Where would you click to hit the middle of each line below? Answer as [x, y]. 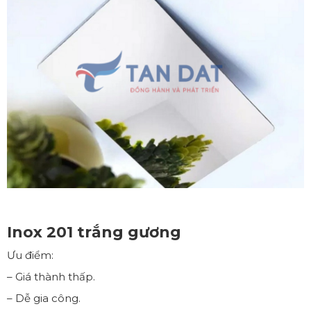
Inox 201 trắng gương [94, 232]
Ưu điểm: [30, 255]
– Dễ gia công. [44, 298]
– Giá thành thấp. [51, 276]
